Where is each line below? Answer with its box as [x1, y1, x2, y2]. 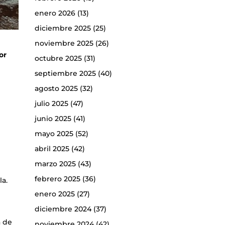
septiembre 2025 [34, 69, 96, 78]
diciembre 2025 [34, 24, 91, 33]
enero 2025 [34, 189, 75, 199]
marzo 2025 [34, 159, 76, 169]
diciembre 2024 [34, 204, 91, 214]
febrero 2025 [34, 174, 80, 184]
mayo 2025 [34, 129, 73, 139]
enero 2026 [34, 9, 75, 18]
